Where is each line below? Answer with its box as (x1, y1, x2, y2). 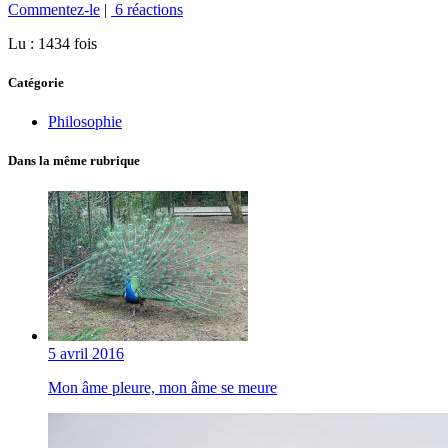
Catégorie (8, 74, 64, 90)
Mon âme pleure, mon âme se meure (48, 379, 277, 397)
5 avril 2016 (48, 345, 124, 363)
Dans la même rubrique (8, 153, 140, 169)
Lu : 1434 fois (8, 34, 97, 52)
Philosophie (48, 113, 122, 130)
